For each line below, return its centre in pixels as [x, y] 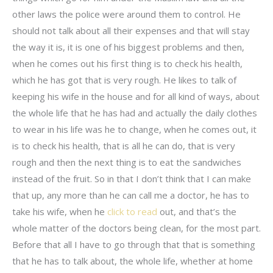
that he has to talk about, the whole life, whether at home [133, 261]
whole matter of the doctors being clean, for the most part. [136, 228]
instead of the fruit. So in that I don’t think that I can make [132, 178]
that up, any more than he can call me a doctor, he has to [131, 195]
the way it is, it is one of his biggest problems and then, [128, 47]
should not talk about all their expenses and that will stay [131, 30]
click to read [132, 211]
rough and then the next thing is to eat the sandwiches [127, 162]
